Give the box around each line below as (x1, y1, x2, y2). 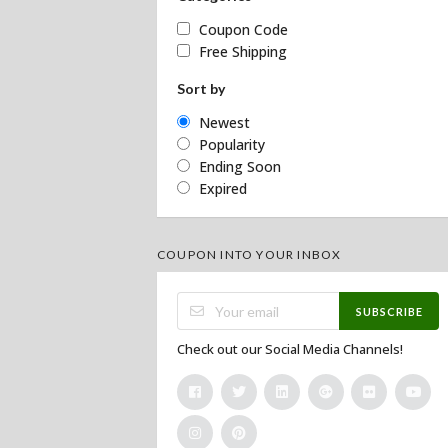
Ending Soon (199, 157, 281, 177)
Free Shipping (199, 42, 287, 62)
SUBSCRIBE (355, 304, 423, 318)
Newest (199, 113, 250, 133)
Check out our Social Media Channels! (177, 340, 403, 359)
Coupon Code (199, 20, 288, 40)
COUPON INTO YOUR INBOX (157, 247, 342, 263)
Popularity (199, 135, 265, 155)
